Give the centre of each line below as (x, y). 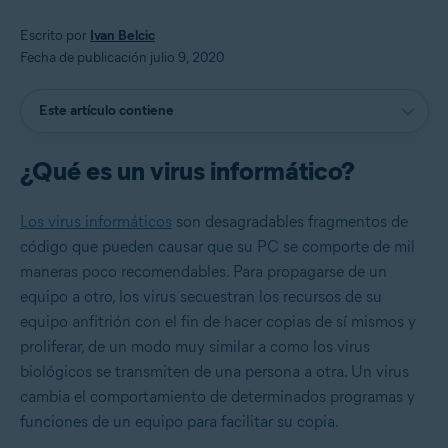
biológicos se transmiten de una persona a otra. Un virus (214, 371)
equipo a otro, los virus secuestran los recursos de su (201, 296)
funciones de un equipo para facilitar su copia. (179, 421)
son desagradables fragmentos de (290, 221)
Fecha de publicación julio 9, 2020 (122, 57)
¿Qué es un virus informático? (187, 170)
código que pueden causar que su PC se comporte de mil (217, 246)
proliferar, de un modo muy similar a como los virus (195, 346)
